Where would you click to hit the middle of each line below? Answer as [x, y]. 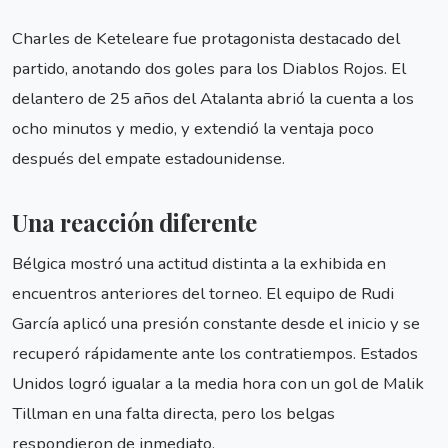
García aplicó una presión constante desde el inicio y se [216, 324]
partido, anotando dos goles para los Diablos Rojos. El [209, 69]
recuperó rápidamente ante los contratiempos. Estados [215, 354]
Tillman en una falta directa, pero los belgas [173, 414]
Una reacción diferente [134, 223]
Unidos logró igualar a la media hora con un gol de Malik [218, 384]
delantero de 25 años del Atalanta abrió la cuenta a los [213, 99]
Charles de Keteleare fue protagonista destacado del [206, 39]
